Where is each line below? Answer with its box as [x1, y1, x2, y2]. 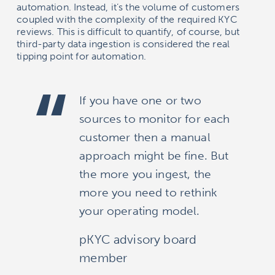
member [79, 250, 128, 266]
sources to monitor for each [79, 112, 230, 126]
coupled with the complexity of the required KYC [17, 14, 238, 26]
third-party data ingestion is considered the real [17, 38, 230, 50]
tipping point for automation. [17, 50, 146, 63]
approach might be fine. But [79, 149, 229, 163]
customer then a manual [79, 130, 211, 145]
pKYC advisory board [79, 232, 197, 247]
